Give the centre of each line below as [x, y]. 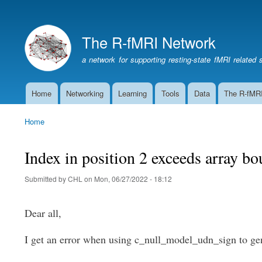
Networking [85, 94]
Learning [132, 94]
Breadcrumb [48, 131]
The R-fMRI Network [149, 42]
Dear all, [43, 213]
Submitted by [46, 179]
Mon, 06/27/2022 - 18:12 [133, 179]
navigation [37, 110]
